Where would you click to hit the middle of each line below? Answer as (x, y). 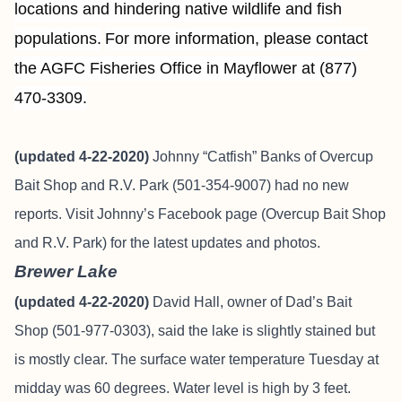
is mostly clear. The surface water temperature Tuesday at (197, 359)
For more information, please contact (236, 39)
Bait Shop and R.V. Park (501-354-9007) (144, 185)
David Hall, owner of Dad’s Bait (252, 302)
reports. (40, 214)
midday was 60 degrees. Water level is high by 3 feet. (183, 388)
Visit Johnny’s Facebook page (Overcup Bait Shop (226, 214)
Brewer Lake (66, 271)
